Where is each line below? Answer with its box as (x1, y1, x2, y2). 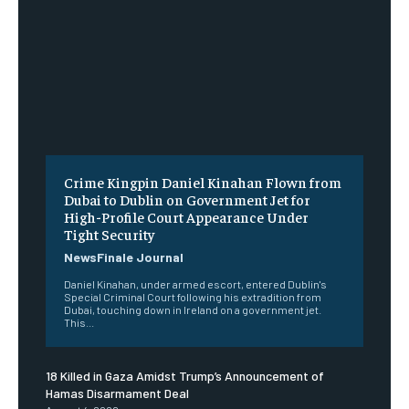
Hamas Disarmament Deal (46, 384, 189, 401)
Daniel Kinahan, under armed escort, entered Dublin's (64, 277, 327, 290)
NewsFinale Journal (64, 248, 184, 265)
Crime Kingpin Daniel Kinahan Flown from (64, 172, 341, 191)
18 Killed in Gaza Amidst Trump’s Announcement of (46, 367, 324, 383)
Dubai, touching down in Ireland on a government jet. (64, 302, 321, 316)
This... (64, 315, 94, 329)
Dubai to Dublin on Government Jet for (64, 189, 310, 208)
